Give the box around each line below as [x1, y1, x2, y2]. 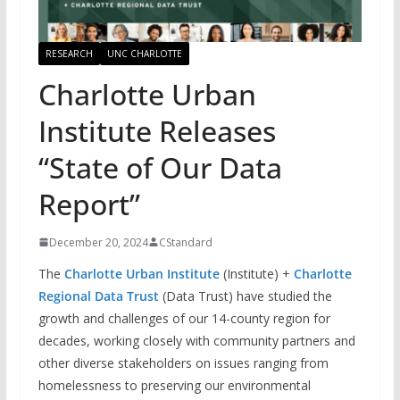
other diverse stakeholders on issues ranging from [37, 354, 329, 371]
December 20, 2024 [48, 234, 148, 250]
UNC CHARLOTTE [106, 46, 182, 60]
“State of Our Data [37, 147, 282, 187]
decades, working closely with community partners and [37, 331, 355, 349]
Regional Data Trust [37, 287, 159, 304]
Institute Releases [37, 111, 276, 150]
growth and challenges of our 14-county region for [37, 309, 330, 327]
